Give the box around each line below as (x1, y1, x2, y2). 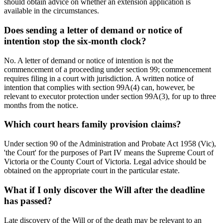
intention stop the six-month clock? (4, 35, 146, 46)
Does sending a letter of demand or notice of (4, 24, 182, 35)
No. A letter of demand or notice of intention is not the (4, 56, 173, 65)
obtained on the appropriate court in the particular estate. (4, 166, 180, 175)
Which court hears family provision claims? (4, 119, 181, 130)
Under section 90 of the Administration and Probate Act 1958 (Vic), (4, 139, 216, 148)
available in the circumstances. (4, 6, 99, 15)
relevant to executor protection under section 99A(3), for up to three (4, 92, 216, 101)
